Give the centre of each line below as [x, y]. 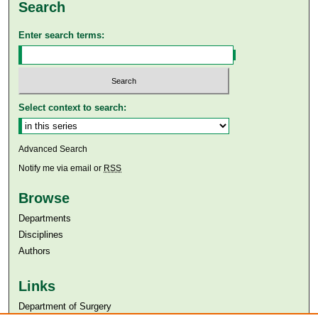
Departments [45, 219]
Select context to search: [73, 108]
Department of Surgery [65, 307]
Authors [35, 251]
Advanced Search [53, 149]
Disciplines [41, 235]
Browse [44, 198]
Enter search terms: [62, 35]
